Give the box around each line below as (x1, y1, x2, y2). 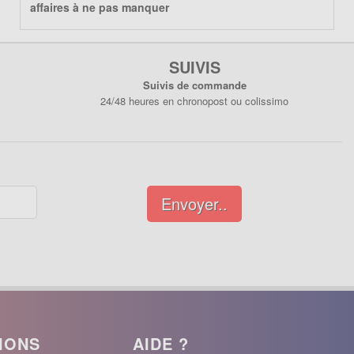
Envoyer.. (161, 192, 228, 216)
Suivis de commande (142, 77, 247, 92)
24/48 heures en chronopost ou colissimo (100, 92, 288, 108)
